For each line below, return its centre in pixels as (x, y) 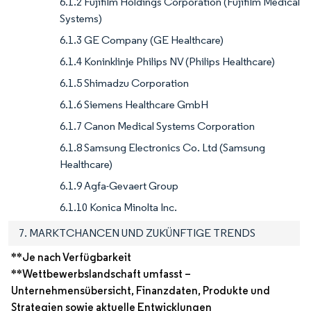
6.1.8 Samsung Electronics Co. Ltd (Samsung (162, 148)
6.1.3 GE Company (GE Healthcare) (142, 40)
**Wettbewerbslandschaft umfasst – (101, 274)
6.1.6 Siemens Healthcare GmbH (134, 105)
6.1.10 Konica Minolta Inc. (118, 208)
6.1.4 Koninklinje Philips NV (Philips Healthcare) (167, 62)
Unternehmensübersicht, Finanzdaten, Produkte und (141, 291)
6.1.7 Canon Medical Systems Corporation (157, 126)
